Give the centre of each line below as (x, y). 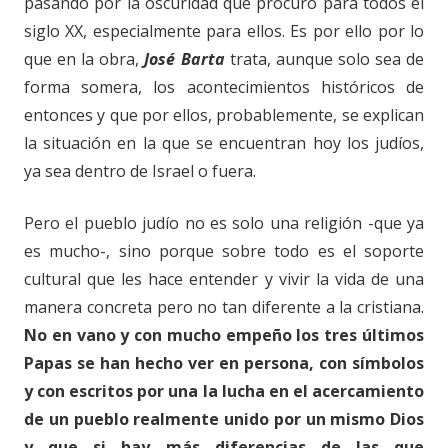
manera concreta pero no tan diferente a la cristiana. (224, 306)
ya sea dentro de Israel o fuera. (140, 170)
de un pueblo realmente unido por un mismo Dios (224, 418)
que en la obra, (84, 58)
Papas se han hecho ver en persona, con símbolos (224, 362)
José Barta (184, 58)
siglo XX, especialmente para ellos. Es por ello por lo (224, 30)
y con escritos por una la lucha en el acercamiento (224, 390)
